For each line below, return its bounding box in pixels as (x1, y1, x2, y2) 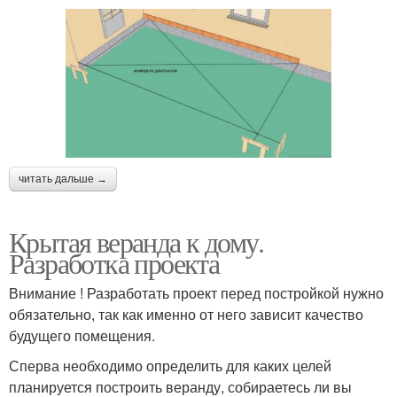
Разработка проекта (9, 244, 220, 283)
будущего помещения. (9, 325, 155, 346)
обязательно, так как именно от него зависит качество (9, 304, 363, 325)
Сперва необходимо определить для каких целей (9, 355, 331, 377)
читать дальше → (19, 173, 107, 186)
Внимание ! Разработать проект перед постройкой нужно (9, 283, 384, 304)
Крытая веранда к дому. (9, 222, 264, 261)
